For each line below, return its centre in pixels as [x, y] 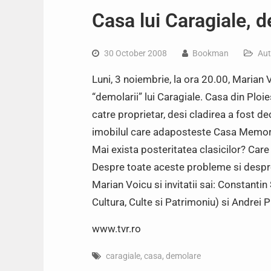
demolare [183, 256]
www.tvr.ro [116, 229]
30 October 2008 [135, 53]
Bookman [211, 53]
